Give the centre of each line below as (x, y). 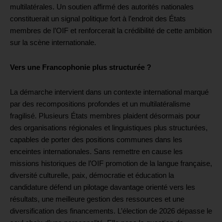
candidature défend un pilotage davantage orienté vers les (103, 187)
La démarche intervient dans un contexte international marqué (109, 92)
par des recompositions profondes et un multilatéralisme (100, 104)
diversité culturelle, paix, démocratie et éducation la (92, 175)
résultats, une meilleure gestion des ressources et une (97, 199)
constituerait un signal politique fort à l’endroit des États (98, 19)
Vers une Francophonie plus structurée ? (81, 68)
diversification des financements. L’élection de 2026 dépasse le (111, 211)
